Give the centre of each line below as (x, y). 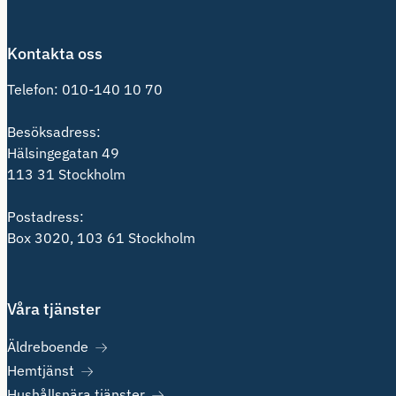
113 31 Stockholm (66, 174)
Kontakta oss (55, 53)
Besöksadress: (58, 132)
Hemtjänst (41, 370)
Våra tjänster (54, 309)
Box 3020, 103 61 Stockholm (101, 238)
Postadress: (50, 217)
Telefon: (34, 89)
